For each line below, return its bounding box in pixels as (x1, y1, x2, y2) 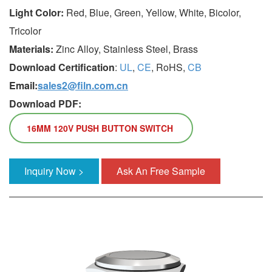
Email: (9, 78, 38, 93)
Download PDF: (9, 97, 81, 111)
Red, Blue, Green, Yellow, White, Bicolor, (66, 5, 241, 20)
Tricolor (9, 24, 41, 38)
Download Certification (9, 60, 115, 75)
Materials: (9, 42, 56, 56)
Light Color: (9, 5, 66, 20)
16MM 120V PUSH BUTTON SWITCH (22, 122, 173, 135)
